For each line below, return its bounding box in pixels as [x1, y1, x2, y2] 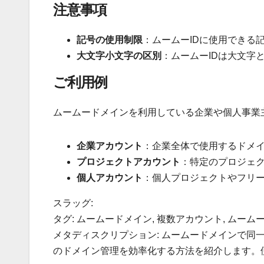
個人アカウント [77, 173, 143, 183]
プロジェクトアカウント [77, 157, 180, 167]
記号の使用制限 [77, 34, 143, 45]
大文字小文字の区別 [77, 50, 161, 61]
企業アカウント [77, 141, 143, 151]
